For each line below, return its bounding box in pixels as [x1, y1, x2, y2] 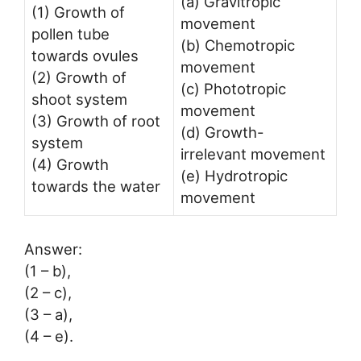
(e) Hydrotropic [180, 167, 288, 185]
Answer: [24, 240, 82, 259]
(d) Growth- [180, 123, 264, 142]
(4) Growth [31, 156, 109, 174]
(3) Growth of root [31, 112, 160, 131]
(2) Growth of [31, 68, 127, 87]
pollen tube [31, 25, 110, 44]
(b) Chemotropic [180, 36, 295, 55]
